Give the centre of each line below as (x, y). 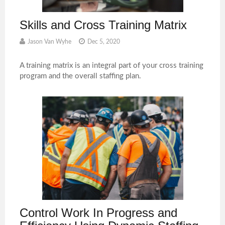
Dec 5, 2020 (104, 41)
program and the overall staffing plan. (81, 76)
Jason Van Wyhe (50, 41)
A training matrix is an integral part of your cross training (112, 65)
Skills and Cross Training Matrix (103, 25)
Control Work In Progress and (99, 212)
